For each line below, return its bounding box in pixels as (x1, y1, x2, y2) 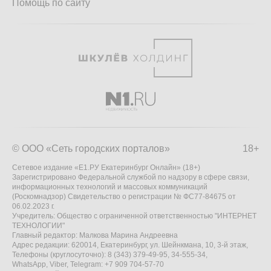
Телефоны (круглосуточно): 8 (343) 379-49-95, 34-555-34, (12, 250, 207, 259)
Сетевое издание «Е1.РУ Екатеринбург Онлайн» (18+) (12, 163, 200, 172)
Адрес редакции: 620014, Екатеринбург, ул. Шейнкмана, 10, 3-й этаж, (12, 241, 248, 249)
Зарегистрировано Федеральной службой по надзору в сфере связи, (12, 173, 249, 181)
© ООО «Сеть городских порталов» (12, 143, 170, 154)
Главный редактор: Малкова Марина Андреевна (12, 231, 178, 240)
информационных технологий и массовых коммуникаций (12, 183, 207, 191)
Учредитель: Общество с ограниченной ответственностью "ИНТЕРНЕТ (12, 212, 256, 220)
